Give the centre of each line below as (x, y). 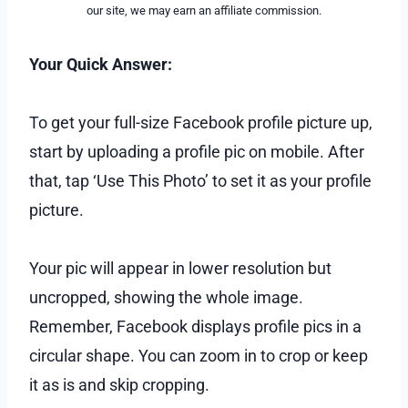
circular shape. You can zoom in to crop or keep (199, 355)
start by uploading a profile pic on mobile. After (197, 151)
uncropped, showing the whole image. (166, 297)
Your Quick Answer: (101, 64)
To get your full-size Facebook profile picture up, (201, 122)
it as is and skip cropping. (119, 384)
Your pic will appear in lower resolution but (180, 268)
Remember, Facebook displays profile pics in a (195, 326)
